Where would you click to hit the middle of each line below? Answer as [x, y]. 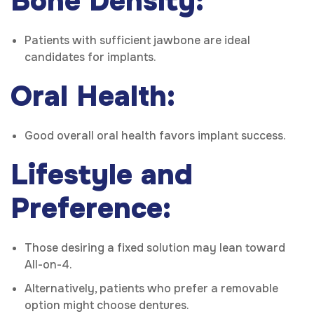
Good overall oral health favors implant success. [155, 136]
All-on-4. [48, 265]
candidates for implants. [90, 57]
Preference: [91, 209]
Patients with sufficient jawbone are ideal [137, 41]
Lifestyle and [102, 175]
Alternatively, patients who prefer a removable [151, 289]
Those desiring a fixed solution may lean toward [155, 248]
